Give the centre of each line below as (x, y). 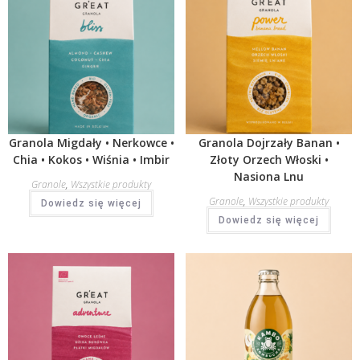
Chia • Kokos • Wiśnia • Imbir (91, 159)
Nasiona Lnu (269, 176)
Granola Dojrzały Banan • (269, 142)
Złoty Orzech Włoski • (269, 159)
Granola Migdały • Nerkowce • (91, 142)
